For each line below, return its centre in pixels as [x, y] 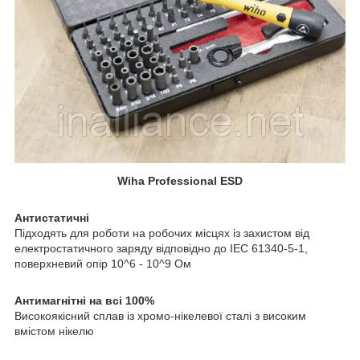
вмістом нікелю [54, 331]
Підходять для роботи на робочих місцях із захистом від [162, 233]
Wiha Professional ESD [180, 181]
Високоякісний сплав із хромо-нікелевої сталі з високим [160, 316]
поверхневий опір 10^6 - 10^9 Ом [103, 264]
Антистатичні [52, 218]
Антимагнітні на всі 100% [84, 301]
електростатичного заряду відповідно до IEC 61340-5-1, [161, 249]
